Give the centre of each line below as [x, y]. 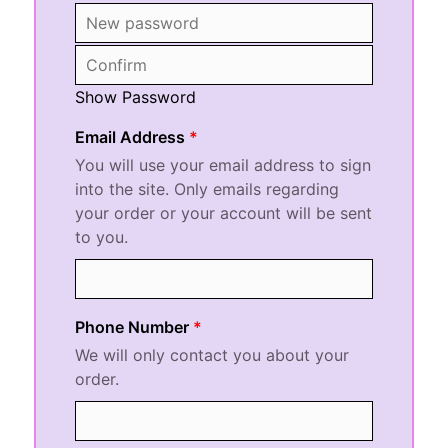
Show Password [136, 96]
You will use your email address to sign [223, 164]
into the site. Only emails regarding [207, 188]
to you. [102, 236]
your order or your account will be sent [224, 212]
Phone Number [132, 326]
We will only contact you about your [212, 354]
